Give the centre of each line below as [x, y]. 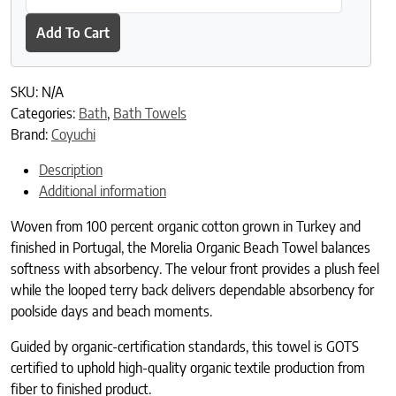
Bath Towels [150, 114]
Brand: [31, 135]
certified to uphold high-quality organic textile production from [188, 368]
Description [71, 170]
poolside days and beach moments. [111, 312]
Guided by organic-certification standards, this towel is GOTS [185, 347]
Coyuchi [73, 135]
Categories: [45, 114]
